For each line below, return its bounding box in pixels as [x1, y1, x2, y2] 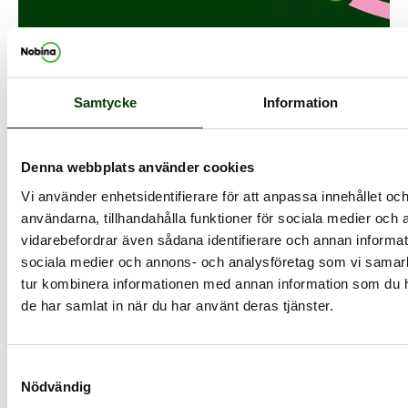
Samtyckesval [6, 360, 94, 376]
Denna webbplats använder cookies [21, 159, 254, 175]
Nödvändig [21, 378, 91, 394]
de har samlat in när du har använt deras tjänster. [21, 297, 333, 313]
